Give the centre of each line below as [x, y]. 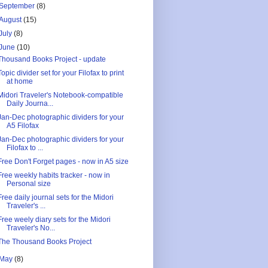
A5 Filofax [22, 125]
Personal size [28, 183]
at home [19, 81]
